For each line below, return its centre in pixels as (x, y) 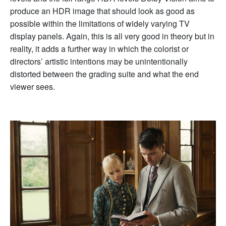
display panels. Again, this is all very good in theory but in (112, 36)
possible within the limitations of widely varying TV (100, 24)
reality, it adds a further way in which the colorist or (99, 49)
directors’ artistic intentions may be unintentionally (99, 62)
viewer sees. (34, 87)
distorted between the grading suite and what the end (104, 74)
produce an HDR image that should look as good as (102, 11)
